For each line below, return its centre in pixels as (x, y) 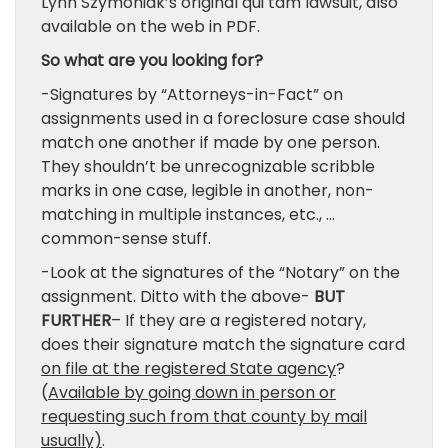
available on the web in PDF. (150, 26)
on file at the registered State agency (188, 368)
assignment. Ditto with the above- (177, 296)
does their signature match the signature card (223, 344)
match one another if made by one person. (210, 142)
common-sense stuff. (126, 238)
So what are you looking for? (152, 60)
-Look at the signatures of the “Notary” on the (220, 272)
